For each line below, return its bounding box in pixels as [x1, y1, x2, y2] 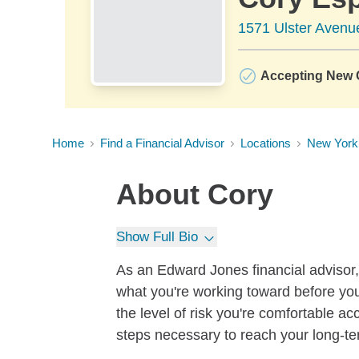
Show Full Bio [116, 229, 198, 244]
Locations [240, 136, 291, 150]
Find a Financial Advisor [100, 136, 224, 150]
